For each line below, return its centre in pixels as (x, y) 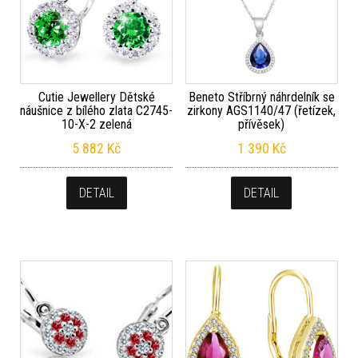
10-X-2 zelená (96, 125)
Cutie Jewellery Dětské (96, 97)
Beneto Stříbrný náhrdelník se (261, 97)
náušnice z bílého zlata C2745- (97, 111)
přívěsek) (262, 125)
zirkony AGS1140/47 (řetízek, (262, 111)
